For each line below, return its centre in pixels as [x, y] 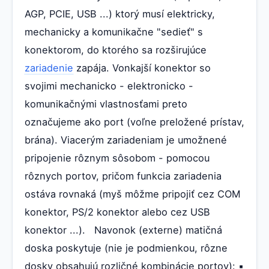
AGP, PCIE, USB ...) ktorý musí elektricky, [120, 14]
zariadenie [49, 68]
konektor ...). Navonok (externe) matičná [123, 230]
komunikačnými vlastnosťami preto [106, 104]
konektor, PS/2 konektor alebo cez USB [117, 212]
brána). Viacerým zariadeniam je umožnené [126, 140]
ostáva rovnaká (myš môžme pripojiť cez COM [133, 194]
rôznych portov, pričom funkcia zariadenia [123, 176]
